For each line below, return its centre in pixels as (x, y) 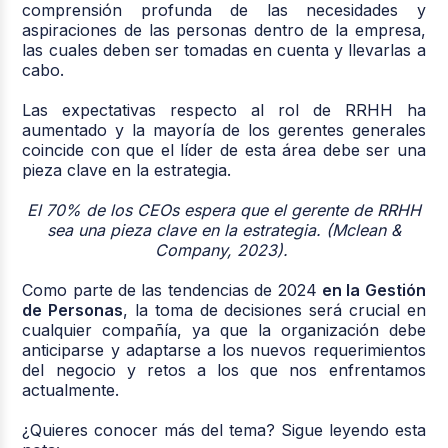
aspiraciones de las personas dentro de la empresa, (224, 29)
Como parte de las (95, 289)
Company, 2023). (224, 249)
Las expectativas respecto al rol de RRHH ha (224, 109)
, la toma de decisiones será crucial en (274, 309)
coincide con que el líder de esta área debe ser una (224, 149)
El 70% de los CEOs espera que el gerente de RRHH (224, 209)
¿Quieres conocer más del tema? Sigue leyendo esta (224, 429)
